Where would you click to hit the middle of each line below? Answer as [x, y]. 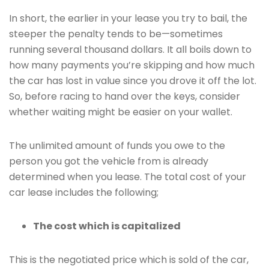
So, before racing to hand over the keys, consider [125, 96]
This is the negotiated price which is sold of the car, [129, 260]
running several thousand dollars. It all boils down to [130, 50]
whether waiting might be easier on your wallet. [121, 112]
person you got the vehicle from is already [109, 161]
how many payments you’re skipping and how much [132, 65]
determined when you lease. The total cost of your [128, 177]
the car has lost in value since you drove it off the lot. [133, 81]
